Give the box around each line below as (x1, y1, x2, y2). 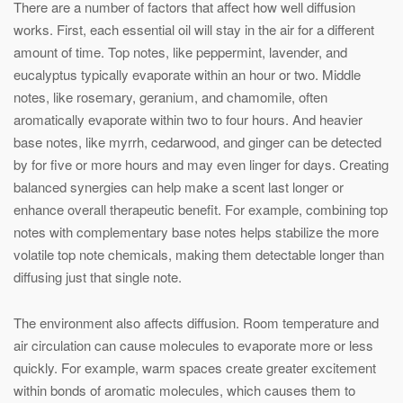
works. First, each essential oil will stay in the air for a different (13, 20, 374, 39)
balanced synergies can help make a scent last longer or (13, 177, 344, 196)
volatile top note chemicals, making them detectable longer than (13, 245, 384, 264)
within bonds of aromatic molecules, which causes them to (13, 381, 355, 399)
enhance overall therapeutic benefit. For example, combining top (13, 200, 388, 219)
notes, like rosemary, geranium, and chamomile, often (13, 87, 327, 106)
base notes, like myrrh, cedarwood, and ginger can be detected (13, 132, 381, 151)
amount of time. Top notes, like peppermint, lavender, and (13, 42, 347, 61)
